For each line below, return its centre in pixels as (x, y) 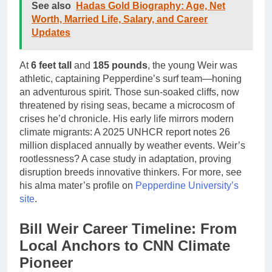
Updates (51, 32)
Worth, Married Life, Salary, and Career (120, 19)
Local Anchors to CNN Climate (125, 245)
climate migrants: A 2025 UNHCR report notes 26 (125, 132)
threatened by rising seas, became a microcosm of (127, 105)
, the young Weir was (192, 65)
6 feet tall (51, 65)
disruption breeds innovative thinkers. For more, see (131, 172)
